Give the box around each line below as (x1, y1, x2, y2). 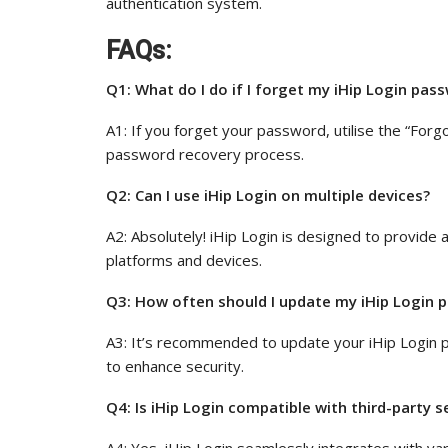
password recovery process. (106, 143, 304, 164)
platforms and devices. (106, 249, 262, 270)
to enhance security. (106, 355, 244, 376)
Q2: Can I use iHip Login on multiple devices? (106, 184, 430, 205)
